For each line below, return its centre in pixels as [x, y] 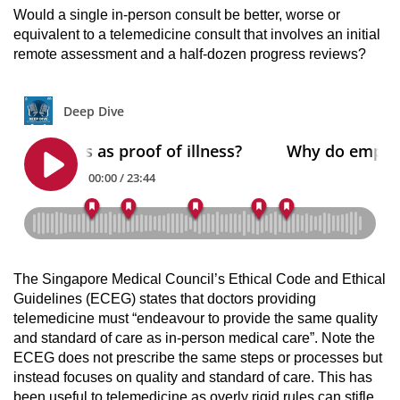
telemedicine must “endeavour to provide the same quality [196, 319]
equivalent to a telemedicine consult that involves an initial [197, 35]
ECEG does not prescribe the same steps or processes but [198, 358]
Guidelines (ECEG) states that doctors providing [165, 299]
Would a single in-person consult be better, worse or [177, 15]
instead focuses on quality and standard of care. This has [193, 378]
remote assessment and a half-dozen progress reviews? [190, 54]
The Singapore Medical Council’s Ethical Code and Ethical [200, 279]
